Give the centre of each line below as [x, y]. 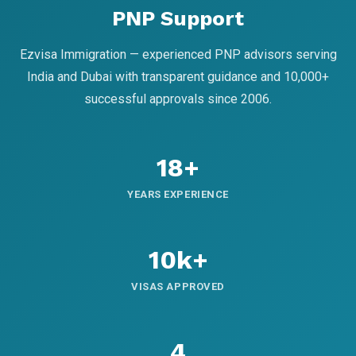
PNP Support [178, 19]
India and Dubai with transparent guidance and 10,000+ [178, 77]
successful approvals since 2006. [178, 99]
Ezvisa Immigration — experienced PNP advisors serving [178, 55]
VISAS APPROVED [178, 287]
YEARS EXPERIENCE [178, 195]
